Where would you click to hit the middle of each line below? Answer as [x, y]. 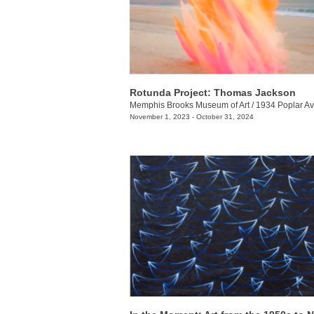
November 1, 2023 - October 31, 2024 [192, 116]
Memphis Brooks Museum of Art [190, 105]
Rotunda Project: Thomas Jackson [213, 92]
